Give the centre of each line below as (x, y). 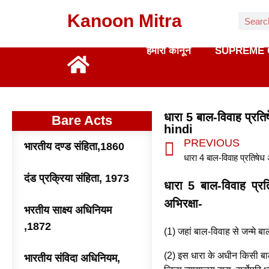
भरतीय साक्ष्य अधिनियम (68, 210)
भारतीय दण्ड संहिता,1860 (74, 147)
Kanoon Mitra (125, 21)
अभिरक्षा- (183, 204)
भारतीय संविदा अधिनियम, (72, 258)
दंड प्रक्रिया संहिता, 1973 (77, 178)
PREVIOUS (211, 143)
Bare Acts (82, 120)
